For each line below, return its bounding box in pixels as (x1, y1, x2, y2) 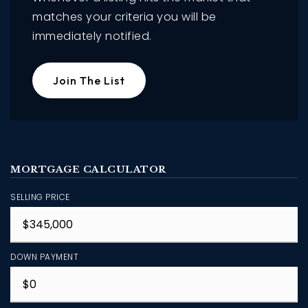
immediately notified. (32, 27, 152, 44)
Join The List (53, 73, 125, 87)
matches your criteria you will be (32, 8, 217, 25)
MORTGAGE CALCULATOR (10, 163, 166, 175)
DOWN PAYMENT (10, 250, 78, 263)
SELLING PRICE (10, 190, 70, 203)
